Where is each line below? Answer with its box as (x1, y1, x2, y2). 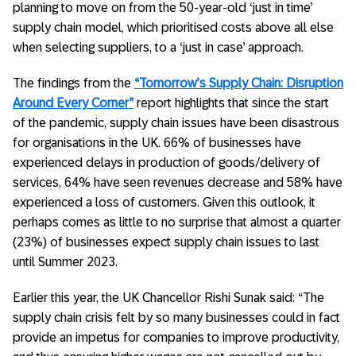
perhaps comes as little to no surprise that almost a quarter (13, 215, 341, 229)
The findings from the (13, 76, 134, 90)
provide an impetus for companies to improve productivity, (13, 331, 339, 344)
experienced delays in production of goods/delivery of (13, 156, 320, 169)
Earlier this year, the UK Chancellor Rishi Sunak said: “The (13, 291, 324, 304)
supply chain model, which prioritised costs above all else (13, 21, 334, 34)
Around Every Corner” (13, 96, 133, 110)
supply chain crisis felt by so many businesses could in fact (13, 311, 340, 324)
